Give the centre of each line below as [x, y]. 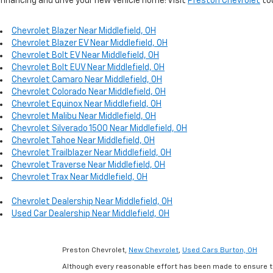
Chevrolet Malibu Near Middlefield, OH [84, 116]
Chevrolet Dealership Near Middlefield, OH [92, 201]
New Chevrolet [154, 250]
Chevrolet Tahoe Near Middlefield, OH [83, 140]
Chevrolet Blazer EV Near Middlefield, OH [90, 43]
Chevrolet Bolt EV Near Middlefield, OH [85, 55]
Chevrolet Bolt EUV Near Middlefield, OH [88, 67]
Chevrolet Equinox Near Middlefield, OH [87, 104]
